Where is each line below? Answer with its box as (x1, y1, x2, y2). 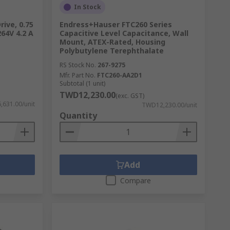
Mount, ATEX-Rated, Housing (59, 37, 165, 47)
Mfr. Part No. (59, 71, 95, 80)
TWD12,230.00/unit (141, 101, 197, 109)
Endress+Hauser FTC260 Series (59, 20, 172, 29)
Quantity (59, 110, 97, 121)
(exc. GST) (115, 91, 144, 100)
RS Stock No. (59, 61, 96, 69)
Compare (120, 176, 151, 185)
